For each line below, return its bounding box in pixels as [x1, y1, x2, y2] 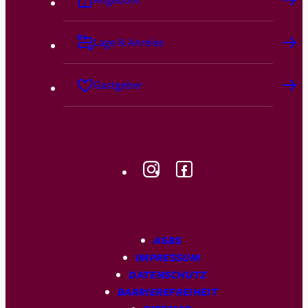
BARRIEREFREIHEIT [117, 284, 219, 299]
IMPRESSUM [135, 250, 200, 265]
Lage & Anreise [93, 34, 164, 50]
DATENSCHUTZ [129, 267, 207, 282]
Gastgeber [93, 77, 142, 93]
